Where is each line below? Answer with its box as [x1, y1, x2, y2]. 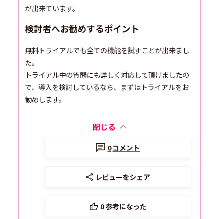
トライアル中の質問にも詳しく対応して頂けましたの [25, 69, 190, 80]
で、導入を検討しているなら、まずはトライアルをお [25, 81, 189, 92]
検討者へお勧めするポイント [25, 22, 140, 35]
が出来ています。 [25, 2, 80, 13]
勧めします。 [25, 93, 66, 104]
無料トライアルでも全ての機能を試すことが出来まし [25, 44, 190, 55]
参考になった [105, 201, 147, 211]
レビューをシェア [95, 172, 151, 182]
